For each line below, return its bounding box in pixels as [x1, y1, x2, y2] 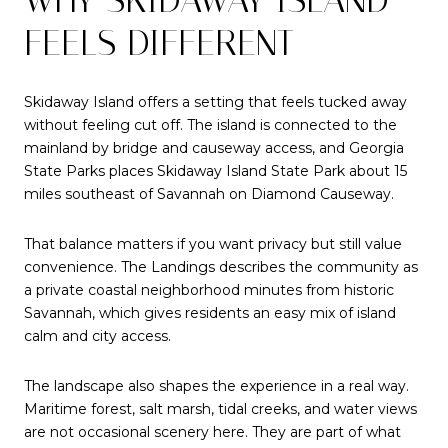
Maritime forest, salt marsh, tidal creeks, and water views [24, 399, 417, 418]
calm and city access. [24, 326, 171, 345]
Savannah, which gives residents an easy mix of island [24, 303, 396, 322]
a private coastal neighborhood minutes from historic [24, 280, 394, 299]
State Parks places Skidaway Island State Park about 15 [24, 162, 407, 181]
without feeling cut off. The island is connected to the [24, 116, 397, 135]
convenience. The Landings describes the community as [24, 257, 418, 276]
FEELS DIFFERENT [24, 21, 294, 64]
